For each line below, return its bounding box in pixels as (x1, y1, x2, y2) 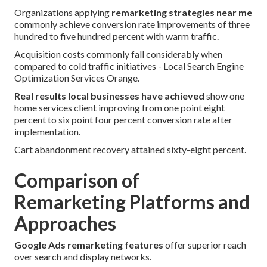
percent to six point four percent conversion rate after (14, 114, 232, 126)
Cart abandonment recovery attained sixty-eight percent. (14, 144, 246, 156)
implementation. (14, 126, 80, 138)
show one (204, 90, 244, 102)
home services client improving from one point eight (14, 102, 225, 114)
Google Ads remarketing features (14, 239, 163, 251)
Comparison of (14, 169, 140, 193)
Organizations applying (14, 7, 111, 18)
